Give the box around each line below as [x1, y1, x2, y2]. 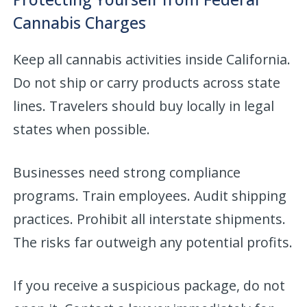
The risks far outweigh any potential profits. [13, 232, 293, 251]
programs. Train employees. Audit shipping [13, 186, 287, 205]
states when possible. [13, 119, 151, 138]
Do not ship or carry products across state [13, 73, 281, 92]
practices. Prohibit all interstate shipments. [13, 209, 286, 228]
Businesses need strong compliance [13, 162, 241, 182]
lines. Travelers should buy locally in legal [13, 96, 275, 115]
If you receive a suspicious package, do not [13, 275, 286, 295]
